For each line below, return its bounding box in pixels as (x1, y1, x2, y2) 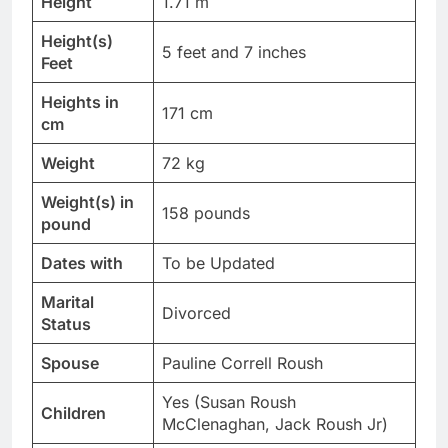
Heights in (41, 92, 119, 113)
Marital (41, 292, 94, 313)
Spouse (41, 353, 99, 374)
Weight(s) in (41, 192, 134, 213)
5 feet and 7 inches (162, 42, 306, 63)
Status (41, 314, 91, 335)
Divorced (162, 303, 231, 324)
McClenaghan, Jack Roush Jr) (162, 414, 388, 435)
